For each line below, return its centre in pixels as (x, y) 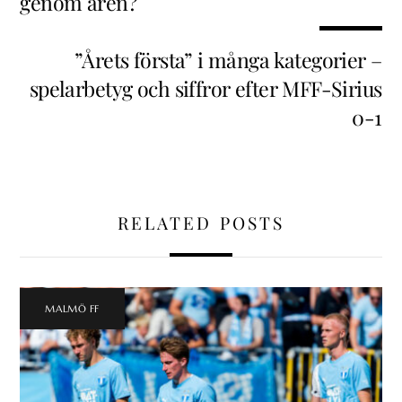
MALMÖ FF (72, 308)
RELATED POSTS (201, 222)
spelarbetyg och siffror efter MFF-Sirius (205, 89)
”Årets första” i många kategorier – (228, 60)
